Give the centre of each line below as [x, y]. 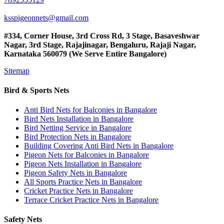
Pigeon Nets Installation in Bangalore [83, 164]
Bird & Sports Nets [36, 90]
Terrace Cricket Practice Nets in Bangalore [91, 200]
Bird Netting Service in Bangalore [78, 128]
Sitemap [17, 70]
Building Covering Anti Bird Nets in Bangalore [99, 146]
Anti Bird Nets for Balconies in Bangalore [90, 110]
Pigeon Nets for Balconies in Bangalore [86, 155]
